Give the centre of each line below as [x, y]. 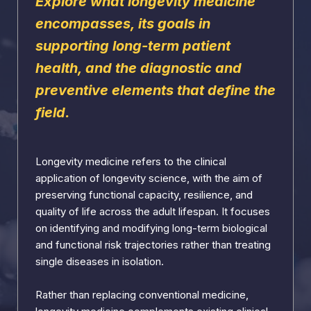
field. [53, 112]
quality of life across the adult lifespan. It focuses [153, 211]
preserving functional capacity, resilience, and [144, 195]
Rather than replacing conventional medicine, [142, 295]
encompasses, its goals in [123, 24]
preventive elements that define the [155, 90]
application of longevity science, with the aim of [149, 178]
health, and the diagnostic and [138, 68]
